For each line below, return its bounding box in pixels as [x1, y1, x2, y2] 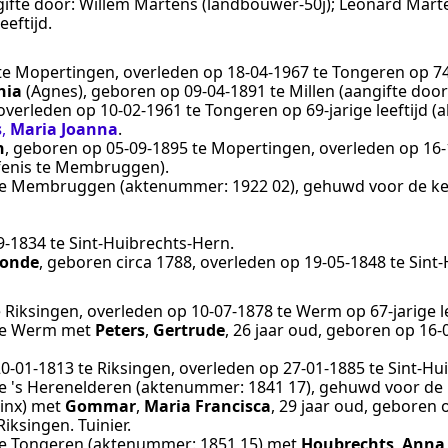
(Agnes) [26, 79, 83, 102]
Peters [95, 318, 145, 341]
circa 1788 [116, 250, 192, 273]
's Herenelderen [11, 375, 132, 398]
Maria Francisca [144, 394, 271, 417]
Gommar [65, 394, 136, 417]
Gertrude [153, 318, 225, 341]
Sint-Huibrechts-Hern [69, 231, 230, 254]
